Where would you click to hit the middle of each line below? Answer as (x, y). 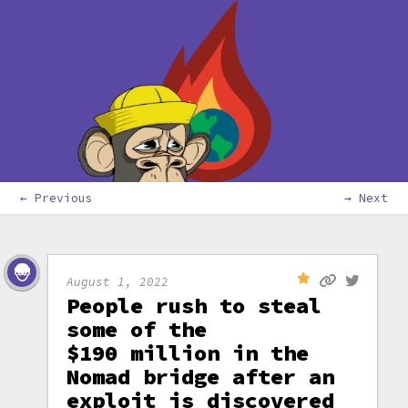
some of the (137, 329)
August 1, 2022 (118, 281)
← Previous (57, 198)
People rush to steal (194, 306)
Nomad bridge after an (201, 377)
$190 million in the (188, 353)
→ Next (366, 198)
